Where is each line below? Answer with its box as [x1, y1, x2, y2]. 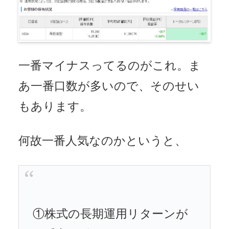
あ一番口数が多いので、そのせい [18, 80, 199, 93]
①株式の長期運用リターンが [33, 208, 188, 221]
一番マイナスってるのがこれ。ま [18, 59, 201, 73]
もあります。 [18, 100, 91, 113]
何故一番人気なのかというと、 [18, 134, 187, 148]
